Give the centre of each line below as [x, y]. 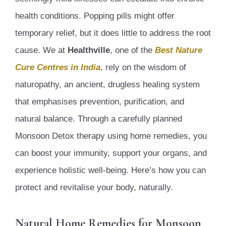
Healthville [89, 50]
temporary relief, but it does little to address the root [113, 33]
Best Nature [179, 50]
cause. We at [41, 50]
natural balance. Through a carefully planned [99, 119]
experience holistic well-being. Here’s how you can [110, 170]
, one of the [132, 50]
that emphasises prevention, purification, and [100, 101]
